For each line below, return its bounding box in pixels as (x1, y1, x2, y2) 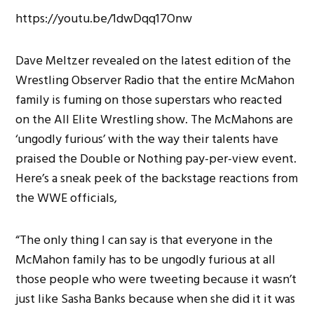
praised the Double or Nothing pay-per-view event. (15, 148, 297, 169)
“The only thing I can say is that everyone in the (15, 229, 273, 250)
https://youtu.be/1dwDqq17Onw (15, 8, 193, 29)
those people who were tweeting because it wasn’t (15, 268, 297, 289)
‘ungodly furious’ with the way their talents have (15, 128, 279, 149)
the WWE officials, (15, 187, 118, 208)
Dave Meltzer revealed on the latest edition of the (15, 50, 292, 71)
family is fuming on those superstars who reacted (15, 89, 282, 110)
